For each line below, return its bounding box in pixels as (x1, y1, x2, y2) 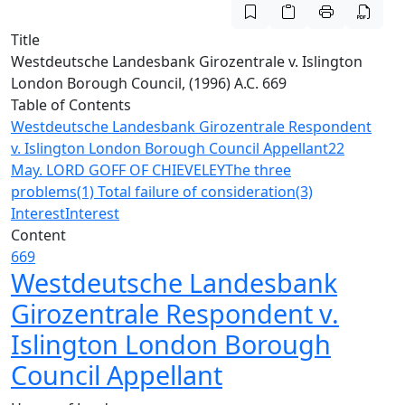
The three (225, 160, 291, 180)
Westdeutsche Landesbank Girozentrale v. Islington (11, 52, 363, 71)
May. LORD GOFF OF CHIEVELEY (11, 160, 225, 180)
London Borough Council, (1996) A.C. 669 (11, 73, 287, 93)
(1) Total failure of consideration (77, 182, 296, 202)
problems (11, 182, 77, 202)
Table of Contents (11, 95, 131, 115)
